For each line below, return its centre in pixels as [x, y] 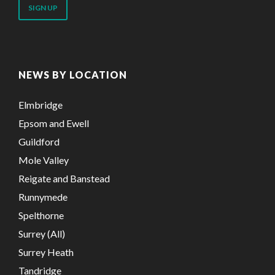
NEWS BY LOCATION [73, 74]
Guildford [39, 141]
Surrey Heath [46, 252]
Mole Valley [44, 160]
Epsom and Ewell [54, 123]
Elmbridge [41, 104]
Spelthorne [41, 215]
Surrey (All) [42, 233]
